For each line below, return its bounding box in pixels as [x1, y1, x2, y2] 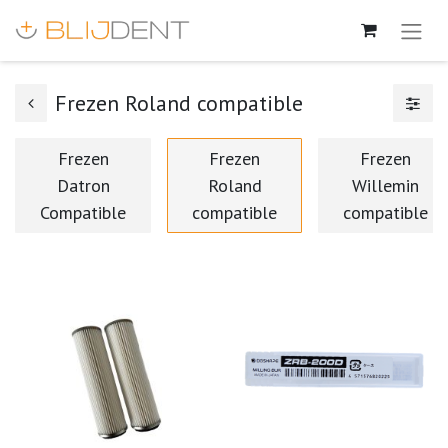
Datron [56, 173, 110, 197]
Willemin [352, 173, 419, 197]
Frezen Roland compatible [55, 88, 303, 117]
